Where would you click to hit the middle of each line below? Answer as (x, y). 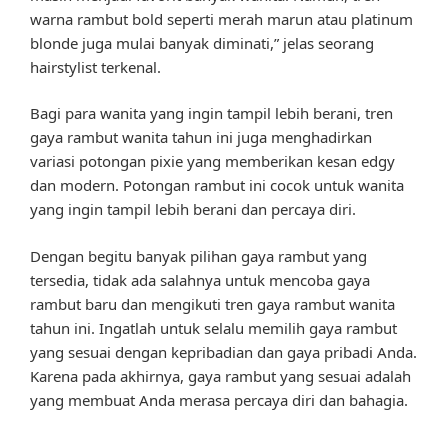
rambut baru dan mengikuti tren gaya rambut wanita (212, 303)
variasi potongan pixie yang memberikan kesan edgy (212, 161)
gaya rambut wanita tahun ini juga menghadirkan (201, 137)
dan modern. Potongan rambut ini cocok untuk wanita (217, 185)
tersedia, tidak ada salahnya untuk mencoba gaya (200, 279)
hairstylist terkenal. (95, 66)
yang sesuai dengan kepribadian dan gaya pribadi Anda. (223, 351)
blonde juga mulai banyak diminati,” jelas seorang (202, 42)
